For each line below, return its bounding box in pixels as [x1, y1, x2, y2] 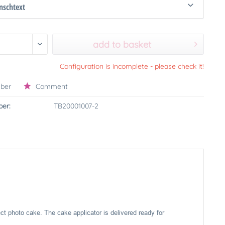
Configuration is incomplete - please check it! [59, 62, 204, 71]
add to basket [93, 39, 152, 50]
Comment [34, 82, 68, 91]
